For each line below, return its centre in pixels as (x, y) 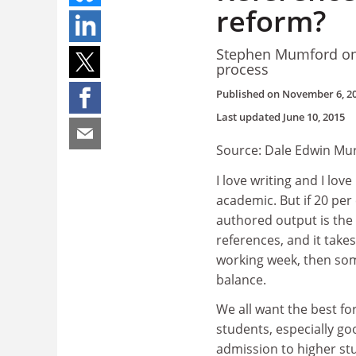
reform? (271, 21)
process (242, 69)
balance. (241, 279)
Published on (249, 94)
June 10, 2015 (314, 117)
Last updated (250, 117)
